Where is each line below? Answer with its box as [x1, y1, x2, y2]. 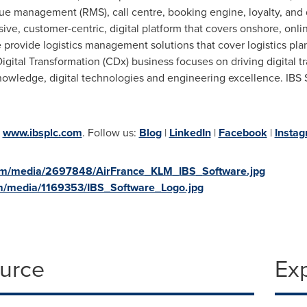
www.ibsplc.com [2, 125, 82, 140]
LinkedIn [169, 125, 211, 140]
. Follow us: [82, 125, 139, 140]
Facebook [218, 125, 267, 140]
